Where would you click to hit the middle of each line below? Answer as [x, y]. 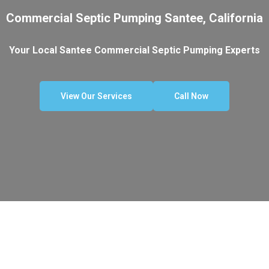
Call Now [191, 96]
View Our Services [96, 96]
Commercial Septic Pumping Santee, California [134, 18]
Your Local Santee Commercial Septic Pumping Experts [134, 50]
